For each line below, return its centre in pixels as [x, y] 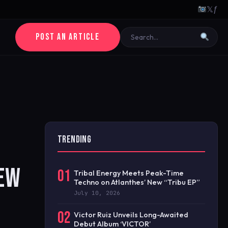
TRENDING [75, 140]
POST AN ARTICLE [68, 37]
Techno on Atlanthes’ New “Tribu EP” [137, 182]
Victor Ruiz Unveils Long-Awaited [131, 215]
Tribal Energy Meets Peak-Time [129, 173]
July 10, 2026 [97, 193]
